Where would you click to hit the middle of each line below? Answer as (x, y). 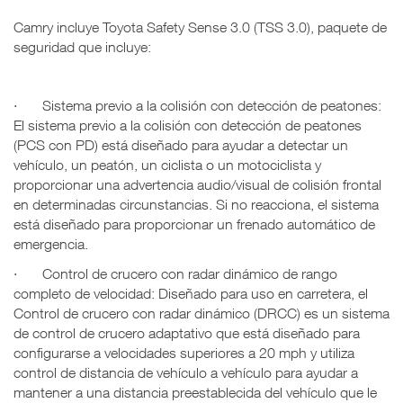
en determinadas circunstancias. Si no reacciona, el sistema (196, 205)
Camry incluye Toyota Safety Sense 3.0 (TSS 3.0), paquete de (200, 27)
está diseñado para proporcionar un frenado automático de (194, 224)
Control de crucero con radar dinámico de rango (190, 273)
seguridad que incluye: (82, 47)
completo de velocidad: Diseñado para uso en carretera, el (191, 293)
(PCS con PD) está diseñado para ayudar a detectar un (181, 145)
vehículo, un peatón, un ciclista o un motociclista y (167, 165)
